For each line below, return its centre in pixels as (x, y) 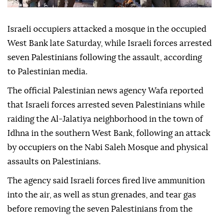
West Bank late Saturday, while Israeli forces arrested (109, 44)
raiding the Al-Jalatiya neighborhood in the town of (105, 119)
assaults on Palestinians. (54, 162)
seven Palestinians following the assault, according (105, 58)
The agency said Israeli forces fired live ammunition (106, 181)
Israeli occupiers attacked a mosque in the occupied (107, 29)
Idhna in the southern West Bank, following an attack (109, 133)
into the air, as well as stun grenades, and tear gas (102, 195)
